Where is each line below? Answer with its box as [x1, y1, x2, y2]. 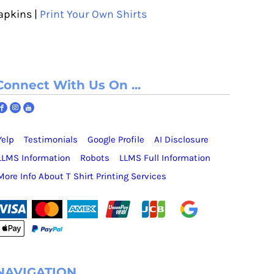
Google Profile [87, 134, 144, 145]
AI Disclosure [154, 134, 209, 145]
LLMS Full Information [119, 152, 210, 163]
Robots [80, 152, 109, 163]
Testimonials [24, 134, 78, 145]
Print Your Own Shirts [40, 7, 147, 21]
